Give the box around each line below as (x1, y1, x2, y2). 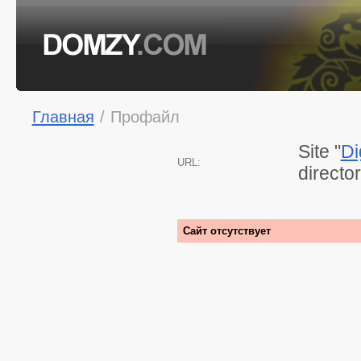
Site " (297, 141, 341, 162)
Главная (31, 107, 94, 126)
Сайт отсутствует (182, 225, 271, 237)
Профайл (110, 107, 180, 126)
